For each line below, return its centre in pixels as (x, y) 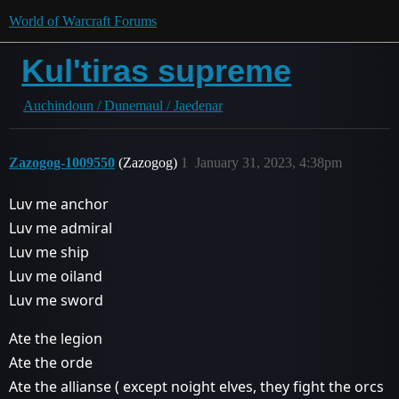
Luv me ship (49, 252)
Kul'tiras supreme (157, 71)
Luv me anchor (59, 204)
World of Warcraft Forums (83, 21)
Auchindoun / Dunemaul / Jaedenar (123, 106)
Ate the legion (56, 338)
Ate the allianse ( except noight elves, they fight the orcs (196, 387)
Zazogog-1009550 (62, 163)
